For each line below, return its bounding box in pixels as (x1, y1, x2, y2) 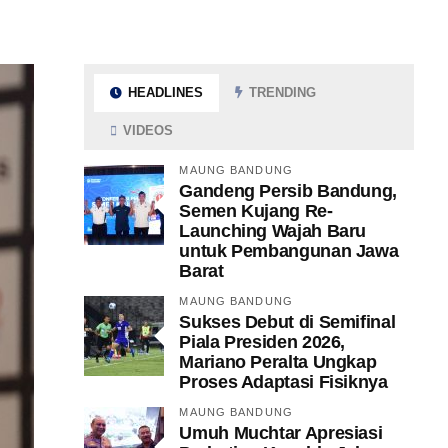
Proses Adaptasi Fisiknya (179, 370, 388, 392)
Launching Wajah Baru (179, 219, 367, 241)
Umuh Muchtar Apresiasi (179, 421, 383, 443)
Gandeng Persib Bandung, (179, 179, 397, 201)
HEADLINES (123, 84, 203, 100)
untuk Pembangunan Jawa (179, 239, 399, 261)
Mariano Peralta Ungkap (179, 350, 377, 372)
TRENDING (244, 84, 316, 100)
